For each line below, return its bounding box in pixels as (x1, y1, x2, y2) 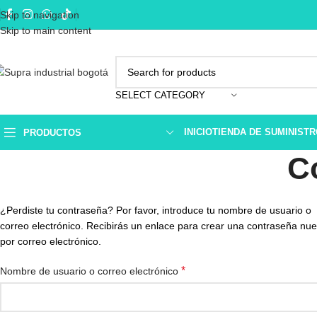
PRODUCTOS (23, 127, 81, 138)
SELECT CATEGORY (115, 90, 205, 100)
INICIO (184, 127, 212, 137)
